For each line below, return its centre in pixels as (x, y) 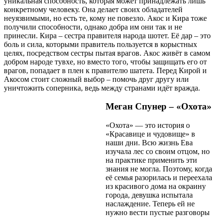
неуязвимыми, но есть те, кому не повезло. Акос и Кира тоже (105, 18)
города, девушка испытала (149, 195)
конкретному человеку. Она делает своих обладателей (93, 9)
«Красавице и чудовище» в (150, 134)
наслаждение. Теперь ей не (150, 203)
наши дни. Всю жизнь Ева (149, 142)
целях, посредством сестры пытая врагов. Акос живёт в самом (107, 53)
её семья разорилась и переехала (159, 177)
